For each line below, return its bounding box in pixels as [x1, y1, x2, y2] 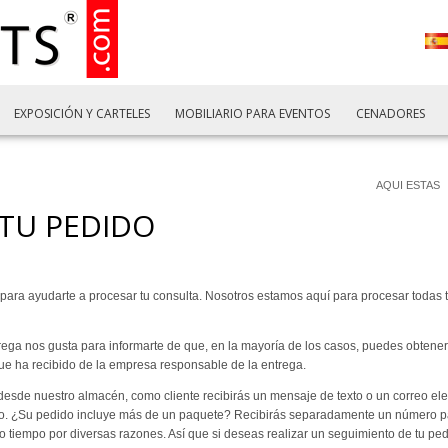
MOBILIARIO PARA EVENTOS [175, 105, 331, 122]
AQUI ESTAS [376, 179, 440, 191]
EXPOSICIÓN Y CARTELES [13, 105, 150, 122]
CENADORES [355, 105, 425, 122]
